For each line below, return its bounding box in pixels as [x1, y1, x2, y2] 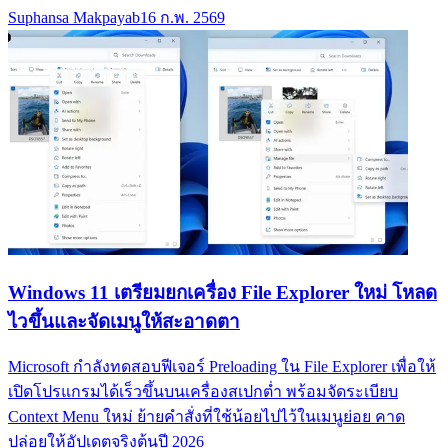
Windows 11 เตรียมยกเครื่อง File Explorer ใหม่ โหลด [8, 281, 437, 303]
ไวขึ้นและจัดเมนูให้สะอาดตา [8, 310, 240, 332]
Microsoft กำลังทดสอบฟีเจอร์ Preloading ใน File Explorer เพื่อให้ [8, 358, 436, 376]
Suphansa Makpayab [8, 9, 140, 26]
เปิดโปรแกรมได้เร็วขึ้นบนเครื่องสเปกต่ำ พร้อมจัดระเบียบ [8, 383, 398, 401]
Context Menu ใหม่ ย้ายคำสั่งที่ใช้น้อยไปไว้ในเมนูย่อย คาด [8, 408, 405, 426]
